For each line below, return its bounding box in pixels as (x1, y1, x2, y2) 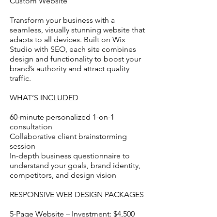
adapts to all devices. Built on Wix (10, 34, 125, 44)
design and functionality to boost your (10, 54, 141, 63)
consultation (10, 122, 52, 131)
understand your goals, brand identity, (10, 160, 140, 170)
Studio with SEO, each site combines (10, 44, 136, 54)
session (10, 141, 35, 151)
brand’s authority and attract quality (10, 63, 129, 73)
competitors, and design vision (10, 170, 116, 180)
